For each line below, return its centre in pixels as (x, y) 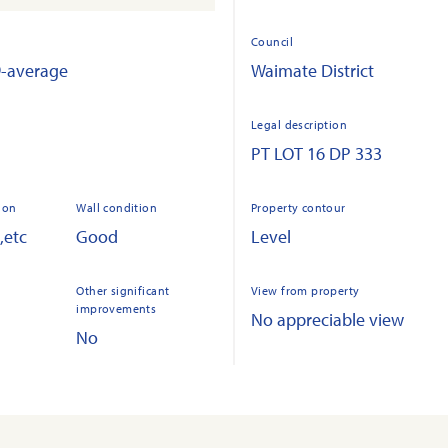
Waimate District (312, 70)
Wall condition (117, 207)
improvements (116, 308)
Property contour (298, 207)
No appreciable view (327, 319)
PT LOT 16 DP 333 (316, 153)
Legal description (299, 124)
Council (272, 41)
